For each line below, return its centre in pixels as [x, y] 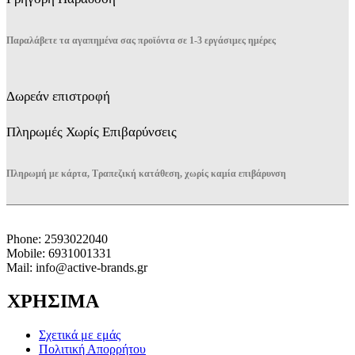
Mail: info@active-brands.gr [77, 268]
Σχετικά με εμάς [80, 334]
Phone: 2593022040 [57, 239]
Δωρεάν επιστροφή [58, 97]
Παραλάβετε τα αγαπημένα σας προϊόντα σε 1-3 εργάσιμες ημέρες [141, 41]
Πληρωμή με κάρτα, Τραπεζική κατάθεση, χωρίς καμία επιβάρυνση [146, 174]
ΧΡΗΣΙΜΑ [53, 301]
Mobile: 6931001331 [59, 254]
